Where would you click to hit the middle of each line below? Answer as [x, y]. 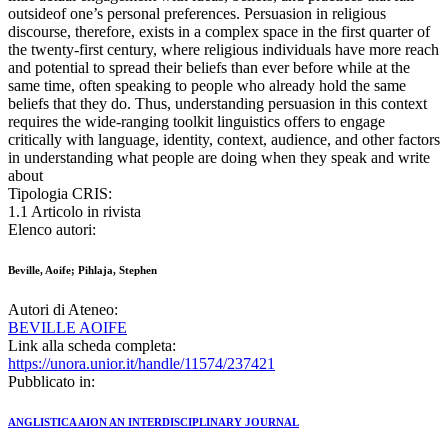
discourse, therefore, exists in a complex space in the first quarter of [219, 32]
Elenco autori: [52, 230]
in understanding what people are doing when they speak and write [219, 158]
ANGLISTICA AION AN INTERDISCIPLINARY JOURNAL [153, 422]
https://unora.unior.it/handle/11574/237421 [141, 364]
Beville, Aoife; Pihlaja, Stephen [82, 270]
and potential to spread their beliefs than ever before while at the [209, 68]
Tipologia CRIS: [60, 194]
